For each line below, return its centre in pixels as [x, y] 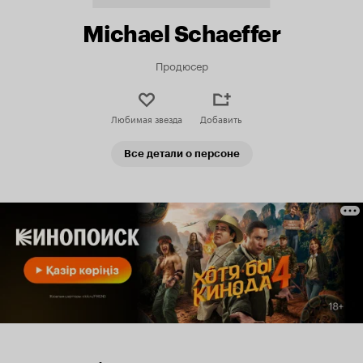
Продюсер [181, 65]
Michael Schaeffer [181, 34]
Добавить [221, 118]
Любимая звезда [146, 118]
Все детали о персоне [181, 154]
